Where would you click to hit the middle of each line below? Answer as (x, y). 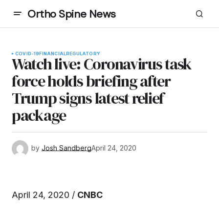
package (39, 115)
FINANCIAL (53, 54)
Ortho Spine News (72, 14)
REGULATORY (83, 54)
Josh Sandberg (66, 148)
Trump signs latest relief (88, 98)
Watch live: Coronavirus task (102, 64)
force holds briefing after (91, 81)
